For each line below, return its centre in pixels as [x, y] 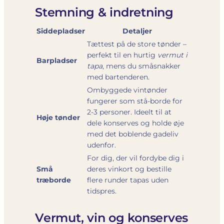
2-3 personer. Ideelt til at [129, 112]
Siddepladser [61, 31]
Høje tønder [58, 117]
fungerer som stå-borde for [135, 101]
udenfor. [101, 145]
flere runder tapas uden [128, 180]
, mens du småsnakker [141, 66]
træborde [54, 180]
